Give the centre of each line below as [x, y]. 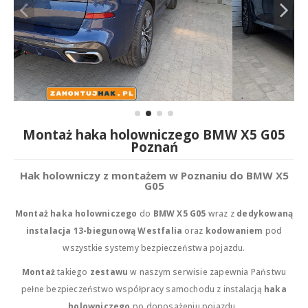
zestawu [109, 272]
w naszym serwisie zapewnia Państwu [207, 272]
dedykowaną [265, 214]
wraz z [221, 214]
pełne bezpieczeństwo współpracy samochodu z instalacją [143, 289]
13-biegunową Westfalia [128, 231]
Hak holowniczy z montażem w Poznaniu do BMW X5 [154, 176]
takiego [72, 272]
